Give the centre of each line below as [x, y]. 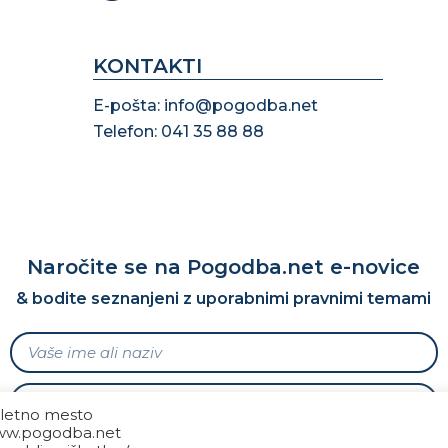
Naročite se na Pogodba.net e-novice [224, 266]
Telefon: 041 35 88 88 [179, 131]
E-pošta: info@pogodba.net [206, 105]
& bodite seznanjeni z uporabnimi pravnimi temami [224, 298]
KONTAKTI [148, 65]
